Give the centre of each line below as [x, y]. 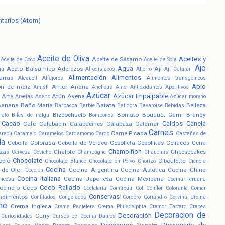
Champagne [92, 152]
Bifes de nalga [31, 115]
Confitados [43, 197]
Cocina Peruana [186, 179]
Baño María [36, 105]
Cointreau [121, 188]
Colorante [177, 188]
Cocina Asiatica [143, 170]
